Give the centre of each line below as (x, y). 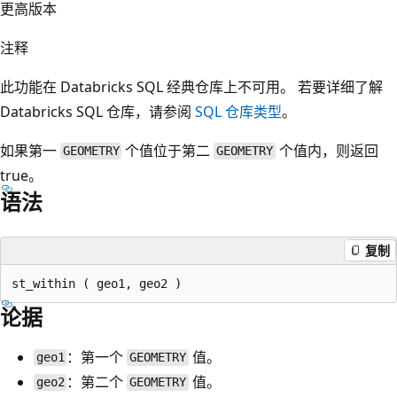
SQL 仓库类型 (238, 111)
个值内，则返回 (327, 150)
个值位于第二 (168, 150)
